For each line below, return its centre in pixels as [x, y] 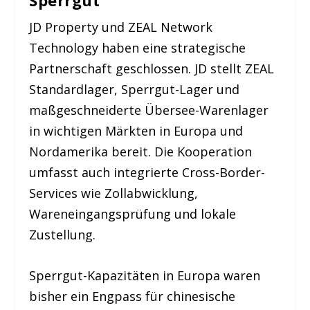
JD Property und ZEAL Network [121, 27]
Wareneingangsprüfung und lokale [133, 213]
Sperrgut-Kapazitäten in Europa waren [145, 275]
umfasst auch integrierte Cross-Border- [147, 172]
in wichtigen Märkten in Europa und [136, 130]
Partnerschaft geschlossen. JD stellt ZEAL [152, 68]
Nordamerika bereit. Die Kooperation [141, 151]
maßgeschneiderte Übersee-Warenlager [149, 110]
